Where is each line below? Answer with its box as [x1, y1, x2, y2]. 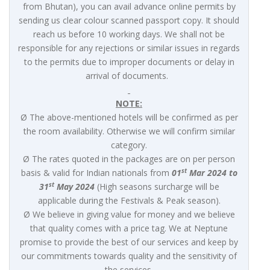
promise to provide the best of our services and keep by [20, 236, 238, 248]
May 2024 [54, 181, 97, 193]
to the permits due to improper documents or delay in [24, 56, 234, 68]
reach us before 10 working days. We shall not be [33, 28, 225, 40]
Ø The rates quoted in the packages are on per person [23, 153, 235, 165]
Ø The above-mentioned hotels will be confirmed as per [20, 111, 238, 124]
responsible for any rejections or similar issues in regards [18, 42, 240, 54]
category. [111, 139, 147, 151]
